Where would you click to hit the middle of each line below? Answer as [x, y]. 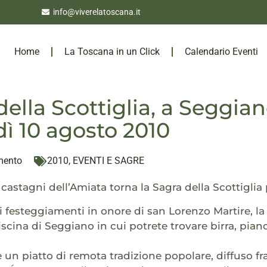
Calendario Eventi [221, 51]
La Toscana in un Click [112, 51]
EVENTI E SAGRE [108, 161]
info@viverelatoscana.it [97, 12]
